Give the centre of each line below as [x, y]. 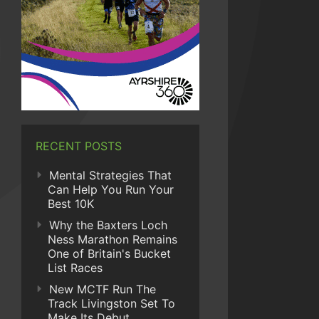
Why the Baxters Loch [108, 225]
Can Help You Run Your [111, 189]
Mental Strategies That [110, 175]
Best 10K [71, 204]
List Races [75, 268]
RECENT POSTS [79, 146]
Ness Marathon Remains [113, 239]
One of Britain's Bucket [109, 253]
